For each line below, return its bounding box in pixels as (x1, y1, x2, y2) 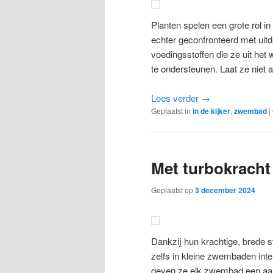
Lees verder (151, 91, 201, 105)
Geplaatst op (151, 184, 195, 195)
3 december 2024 (195, 184, 255, 196)
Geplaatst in (151, 105, 191, 116)
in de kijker (193, 105, 230, 117)
